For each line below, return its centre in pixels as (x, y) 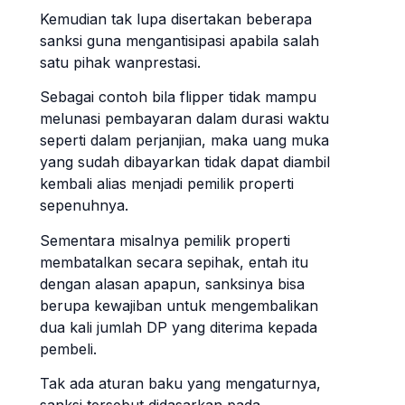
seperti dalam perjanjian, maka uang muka (184, 141)
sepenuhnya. (84, 206)
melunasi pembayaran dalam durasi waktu (184, 119)
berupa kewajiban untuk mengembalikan (179, 305)
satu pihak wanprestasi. (120, 62)
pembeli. (68, 348)
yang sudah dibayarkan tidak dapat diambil (185, 162)
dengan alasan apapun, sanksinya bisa (172, 283)
